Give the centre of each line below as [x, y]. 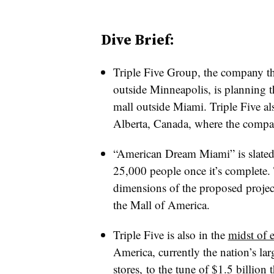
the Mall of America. [163, 205]
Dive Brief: [137, 39]
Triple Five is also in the [170, 235]
